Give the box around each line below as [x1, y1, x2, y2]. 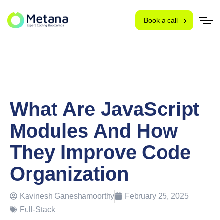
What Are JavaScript [10, 98, 199, 120]
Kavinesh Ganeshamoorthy [20, 192, 114, 201]
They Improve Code [10, 141, 191, 164]
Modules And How [10, 120, 178, 142]
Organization [10, 163, 129, 185]
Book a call [144, 16, 178, 25]
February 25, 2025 [125, 192, 189, 201]
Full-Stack [20, 205, 55, 214]
